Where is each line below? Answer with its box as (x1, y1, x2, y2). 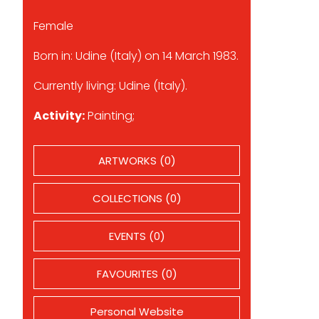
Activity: (33, 107, 85, 124)
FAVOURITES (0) (96, 266, 177, 281)
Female (33, 17, 73, 34)
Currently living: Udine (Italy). (33, 77, 187, 94)
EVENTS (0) (108, 228, 165, 244)
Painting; (85, 107, 135, 124)
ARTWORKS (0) (98, 152, 176, 168)
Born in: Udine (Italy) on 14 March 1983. (33, 47, 239, 64)
